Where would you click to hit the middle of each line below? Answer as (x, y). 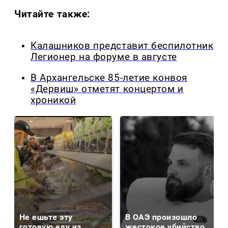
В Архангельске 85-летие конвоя (109, 78)
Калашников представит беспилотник (122, 46)
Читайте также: (52, 14)
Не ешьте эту (46, 217)
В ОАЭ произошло (161, 217)
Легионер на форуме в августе (104, 57)
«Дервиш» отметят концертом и (107, 89)
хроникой (53, 100)
